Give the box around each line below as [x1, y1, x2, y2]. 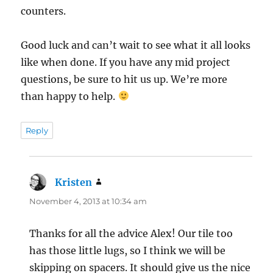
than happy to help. [21, 90, 118, 102]
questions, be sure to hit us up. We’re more [21, 73, 228, 85]
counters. [21, 4, 66, 17]
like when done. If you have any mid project [21, 55, 231, 68]
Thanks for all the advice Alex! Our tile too [29, 227, 233, 239]
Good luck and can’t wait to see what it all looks [21, 38, 251, 51]
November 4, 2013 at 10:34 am [29, 196, 147, 206]
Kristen [55, 175, 93, 188]
